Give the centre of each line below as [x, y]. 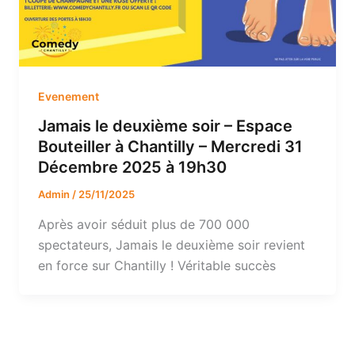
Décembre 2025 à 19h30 [132, 168]
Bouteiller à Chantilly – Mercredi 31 [170, 147]
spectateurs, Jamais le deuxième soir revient [171, 245]
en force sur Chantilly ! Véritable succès [157, 266]
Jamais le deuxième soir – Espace [165, 126]
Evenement [68, 96]
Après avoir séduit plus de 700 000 [143, 225]
